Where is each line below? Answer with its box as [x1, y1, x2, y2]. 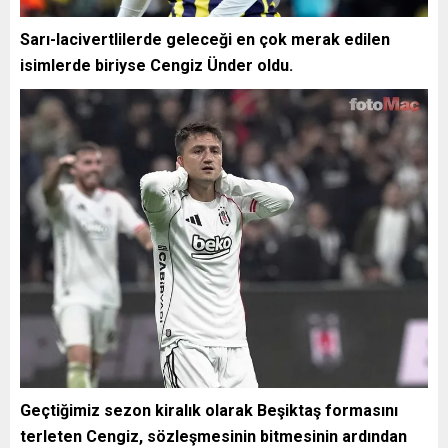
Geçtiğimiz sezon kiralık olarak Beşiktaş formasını [20, 401, 398, 421]
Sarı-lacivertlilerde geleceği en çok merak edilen [20, 29, 390, 49]
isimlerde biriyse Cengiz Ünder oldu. [20, 55, 293, 75]
